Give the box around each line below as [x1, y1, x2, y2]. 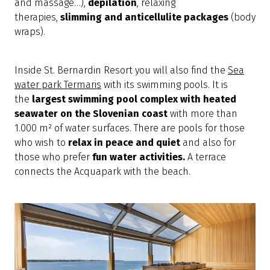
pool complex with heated [116, 93, 236, 105]
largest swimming [32, 93, 114, 105]
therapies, [14, 11, 60, 24]
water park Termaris [14, 79, 101, 91]
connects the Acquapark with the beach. [14, 166, 190, 178]
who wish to [14, 137, 68, 149]
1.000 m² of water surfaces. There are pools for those [14, 122, 245, 134]
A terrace [187, 151, 226, 163]
